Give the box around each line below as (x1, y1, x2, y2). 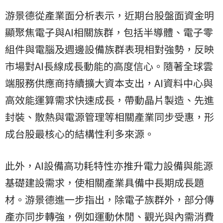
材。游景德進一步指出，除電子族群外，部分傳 (5, 192, 214, 207)
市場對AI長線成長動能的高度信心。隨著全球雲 (5, 58, 213, 73)
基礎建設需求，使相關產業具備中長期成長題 (5, 175, 204, 190)
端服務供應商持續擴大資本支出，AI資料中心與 (5, 75, 213, 90)
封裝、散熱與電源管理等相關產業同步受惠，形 (5, 109, 214, 124)
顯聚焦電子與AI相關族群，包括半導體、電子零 (5, 24, 213, 39)
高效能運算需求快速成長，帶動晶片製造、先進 (5, 92, 214, 107)
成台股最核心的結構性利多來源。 (5, 126, 154, 141)
